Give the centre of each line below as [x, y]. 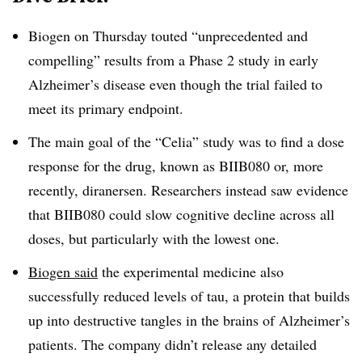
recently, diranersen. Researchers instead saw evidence [188, 189]
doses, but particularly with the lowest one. [154, 238]
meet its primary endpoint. [106, 108]
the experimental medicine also [191, 271]
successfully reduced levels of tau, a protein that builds [189, 295]
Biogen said [63, 271]
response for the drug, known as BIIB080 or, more [176, 165]
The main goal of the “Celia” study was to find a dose [186, 141]
